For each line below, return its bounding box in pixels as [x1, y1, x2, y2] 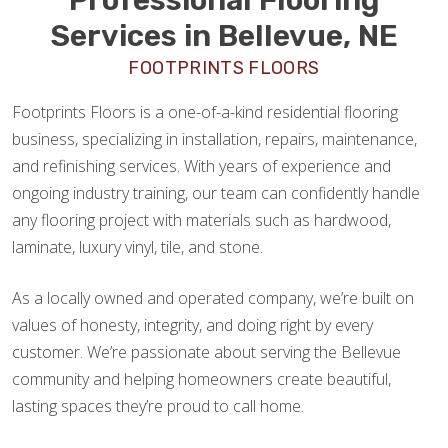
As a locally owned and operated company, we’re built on [12, 286, 414, 309]
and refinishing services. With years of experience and [12, 154, 391, 177]
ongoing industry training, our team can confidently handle [12, 181, 420, 204]
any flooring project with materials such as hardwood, [12, 208, 391, 231]
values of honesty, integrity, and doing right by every [12, 313, 373, 336]
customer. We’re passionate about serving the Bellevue [12, 340, 401, 363]
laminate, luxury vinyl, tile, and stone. [12, 235, 263, 258]
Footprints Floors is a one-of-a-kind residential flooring [12, 100, 398, 123]
